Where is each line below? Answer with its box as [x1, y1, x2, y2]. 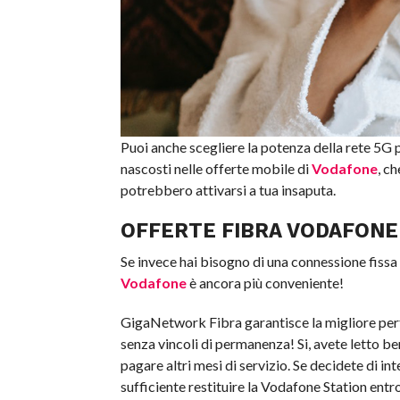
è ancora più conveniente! [186, 274, 344, 291]
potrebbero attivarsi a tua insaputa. [120, 181, 336, 198]
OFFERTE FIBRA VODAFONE [120, 219, 398, 242]
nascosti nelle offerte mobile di [120, 160, 312, 177]
